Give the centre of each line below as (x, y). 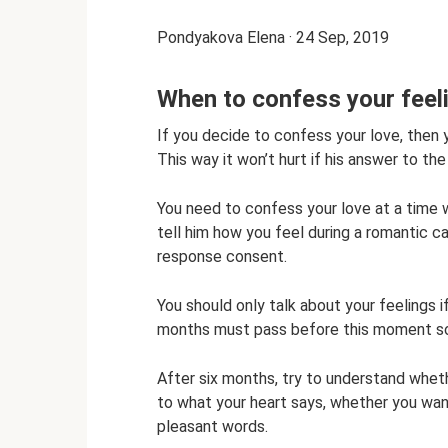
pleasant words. (212, 427)
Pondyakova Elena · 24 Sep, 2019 (273, 38)
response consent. (222, 257)
